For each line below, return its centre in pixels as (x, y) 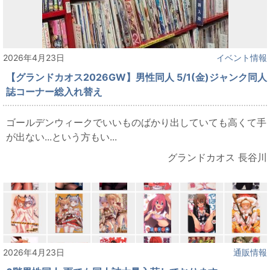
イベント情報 (242, 58)
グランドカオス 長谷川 (217, 158)
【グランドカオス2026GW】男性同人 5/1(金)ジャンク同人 (137, 77)
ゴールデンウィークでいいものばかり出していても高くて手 (136, 123)
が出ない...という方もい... (61, 137)
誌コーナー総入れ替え (54, 92)
